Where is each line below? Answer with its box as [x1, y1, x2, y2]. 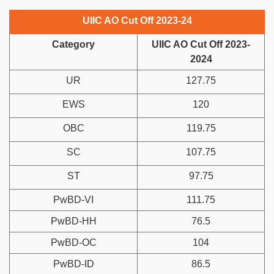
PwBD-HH [50, 215, 97, 226]
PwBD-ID [53, 258, 94, 269]
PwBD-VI [53, 194, 94, 205]
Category [52, 39, 95, 50]
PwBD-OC [50, 237, 97, 248]
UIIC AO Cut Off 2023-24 [82, 15, 192, 26]
